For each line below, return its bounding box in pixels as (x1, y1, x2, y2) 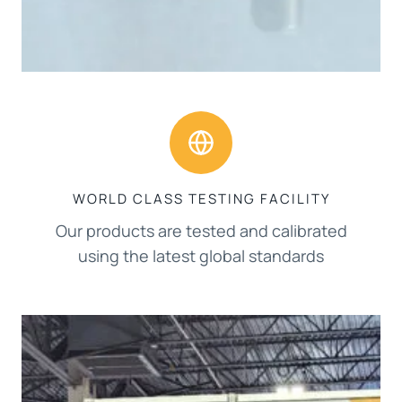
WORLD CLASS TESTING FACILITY (72, 188, 330, 208)
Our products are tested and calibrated (55, 219, 347, 241)
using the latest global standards (78, 244, 324, 267)
